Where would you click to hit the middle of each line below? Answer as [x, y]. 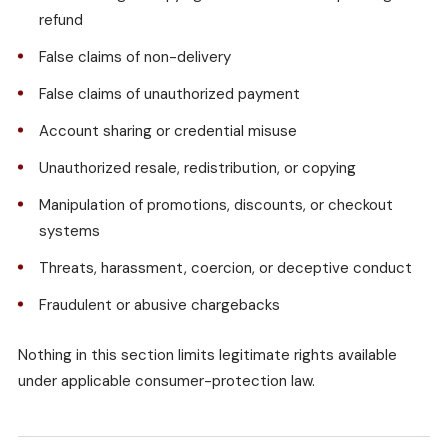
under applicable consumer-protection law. [166, 381]
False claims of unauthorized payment [169, 94]
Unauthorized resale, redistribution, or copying [197, 168]
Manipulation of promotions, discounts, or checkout [216, 205]
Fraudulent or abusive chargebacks [159, 305]
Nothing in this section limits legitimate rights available [207, 355]
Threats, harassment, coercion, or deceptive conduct [225, 268]
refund [61, 20]
